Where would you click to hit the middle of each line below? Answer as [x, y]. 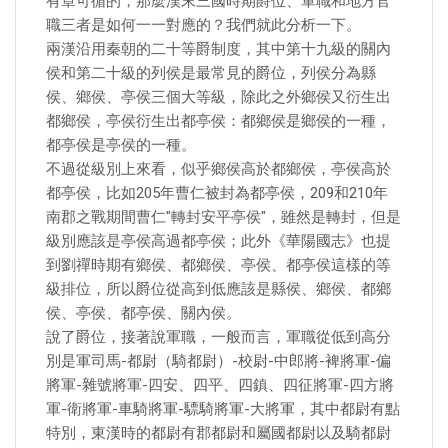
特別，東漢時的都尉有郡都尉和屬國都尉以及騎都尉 [218, 433]
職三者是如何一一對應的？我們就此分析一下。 [203, 25]
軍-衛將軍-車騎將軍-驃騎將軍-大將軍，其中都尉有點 [223, 409]
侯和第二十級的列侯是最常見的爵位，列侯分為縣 [211, 73]
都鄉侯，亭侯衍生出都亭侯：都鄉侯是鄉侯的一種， [218, 121]
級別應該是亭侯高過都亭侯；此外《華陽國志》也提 [218, 241]
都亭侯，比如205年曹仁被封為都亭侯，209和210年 [217, 193]
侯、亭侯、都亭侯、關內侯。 [143, 313]
